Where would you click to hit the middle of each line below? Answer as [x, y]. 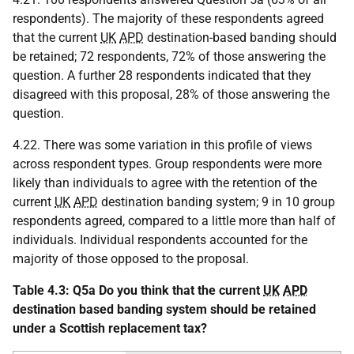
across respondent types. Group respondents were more [167, 164]
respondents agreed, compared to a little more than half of [174, 221]
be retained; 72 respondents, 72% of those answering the [169, 56]
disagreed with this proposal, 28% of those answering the [171, 94]
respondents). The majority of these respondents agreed [168, 19]
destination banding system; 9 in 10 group [217, 202]
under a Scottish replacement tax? [110, 328]
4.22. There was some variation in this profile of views [162, 145]
